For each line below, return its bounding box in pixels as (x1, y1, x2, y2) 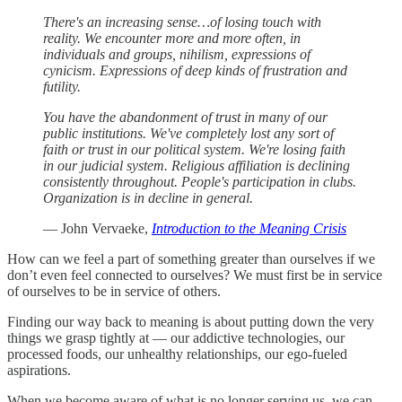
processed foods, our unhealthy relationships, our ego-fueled (7, 346, 347, 363)
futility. (43, 79, 81, 95)
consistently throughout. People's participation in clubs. (43, 174, 356, 190)
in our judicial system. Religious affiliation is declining (43, 158, 350, 174)
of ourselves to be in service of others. (7, 284, 221, 300)
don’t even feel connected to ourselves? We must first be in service (7, 267, 382, 284)
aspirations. (7, 363, 71, 379)
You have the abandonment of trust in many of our (43, 109, 328, 126)
